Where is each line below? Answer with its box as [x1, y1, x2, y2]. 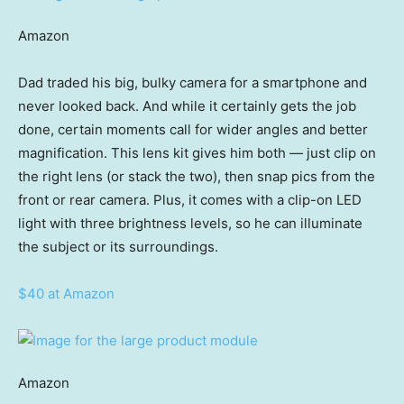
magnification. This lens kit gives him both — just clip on [18, 144, 376, 162]
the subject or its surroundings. [18, 238, 218, 256]
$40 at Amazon [18, 285, 115, 303]
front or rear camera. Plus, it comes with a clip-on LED [18, 191, 362, 209]
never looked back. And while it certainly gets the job [18, 97, 356, 115]
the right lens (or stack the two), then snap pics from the [18, 168, 375, 186]
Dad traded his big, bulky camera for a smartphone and [18, 74, 367, 92]
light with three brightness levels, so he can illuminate [18, 215, 363, 233]
